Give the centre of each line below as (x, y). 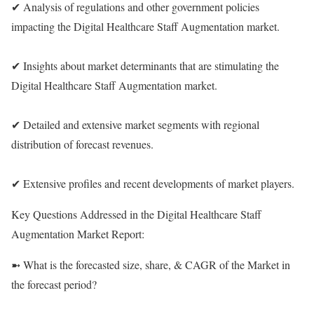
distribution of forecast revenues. (82, 144)
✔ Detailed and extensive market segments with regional (135, 124)
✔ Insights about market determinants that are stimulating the (145, 66)
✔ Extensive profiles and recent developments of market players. (153, 183)
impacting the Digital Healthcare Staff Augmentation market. (145, 26)
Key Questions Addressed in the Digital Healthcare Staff (136, 214)
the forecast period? (54, 284)
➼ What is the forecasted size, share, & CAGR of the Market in (151, 265)
